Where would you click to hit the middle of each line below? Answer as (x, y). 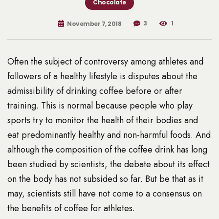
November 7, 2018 (94, 24)
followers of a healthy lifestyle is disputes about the (102, 77)
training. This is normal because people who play (100, 106)
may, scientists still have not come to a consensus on (105, 194)
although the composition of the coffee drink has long (107, 150)
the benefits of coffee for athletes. (71, 208)
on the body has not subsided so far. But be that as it (105, 179)
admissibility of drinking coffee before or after (95, 91)
